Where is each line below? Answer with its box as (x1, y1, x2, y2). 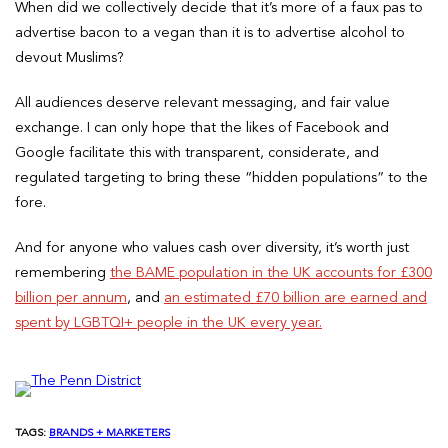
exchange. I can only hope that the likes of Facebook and (15, 121, 389, 136)
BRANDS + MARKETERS (49, 428, 170, 440)
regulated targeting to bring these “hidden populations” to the (15, 171, 428, 186)
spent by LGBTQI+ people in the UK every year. (15, 316, 322, 331)
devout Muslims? (15, 51, 124, 66)
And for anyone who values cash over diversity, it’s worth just (15, 241, 409, 256)
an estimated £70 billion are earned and (164, 291, 427, 306)
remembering (15, 266, 110, 281)
